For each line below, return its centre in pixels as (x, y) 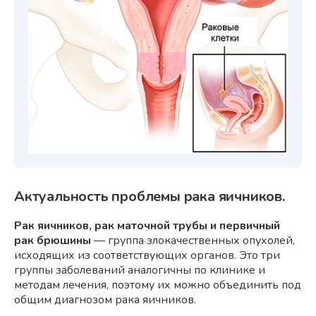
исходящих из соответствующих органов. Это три (147, 255)
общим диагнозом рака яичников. (105, 299)
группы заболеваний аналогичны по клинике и (140, 270)
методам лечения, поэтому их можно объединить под (158, 285)
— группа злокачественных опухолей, (193, 240)
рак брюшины (53, 240)
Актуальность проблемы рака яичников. (150, 196)
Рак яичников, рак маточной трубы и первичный (147, 225)
